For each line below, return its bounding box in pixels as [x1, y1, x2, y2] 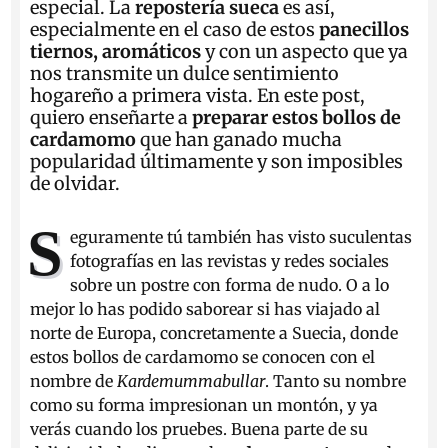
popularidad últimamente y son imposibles [30, 150, 404, 173]
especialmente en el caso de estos [30, 18, 320, 41]
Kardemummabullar [117, 371, 266, 391]
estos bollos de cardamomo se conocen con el [30, 347, 376, 367]
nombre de [30, 371, 118, 391]
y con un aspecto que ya [205, 40, 409, 63]
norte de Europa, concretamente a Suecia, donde [30, 323, 399, 343]
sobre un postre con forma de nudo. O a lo [69, 275, 389, 295]
